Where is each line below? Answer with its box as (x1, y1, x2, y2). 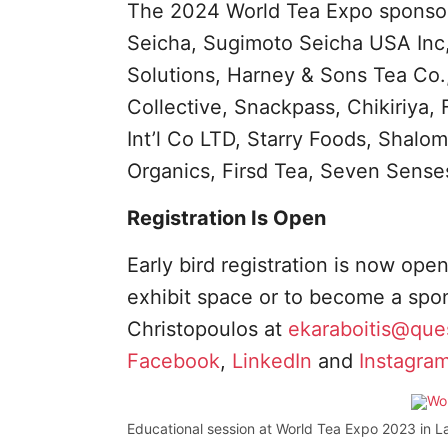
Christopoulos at (126, 316, 288, 341)
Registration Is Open (126, 205, 326, 230)
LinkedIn (231, 348, 312, 373)
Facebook (126, 348, 220, 373)
